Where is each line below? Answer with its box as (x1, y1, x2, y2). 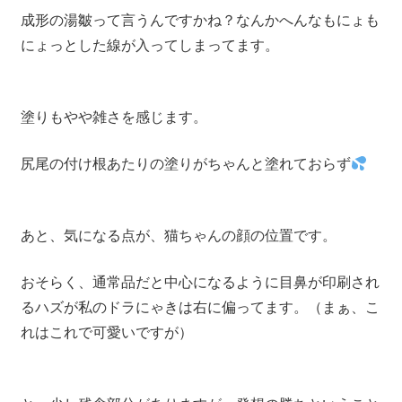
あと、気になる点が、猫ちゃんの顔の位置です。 (20, 228, 336, 244)
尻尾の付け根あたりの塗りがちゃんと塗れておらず (20, 156, 351, 172)
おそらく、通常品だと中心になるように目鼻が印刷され (20, 275, 380, 291)
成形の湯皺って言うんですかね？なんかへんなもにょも (20, 13, 380, 29)
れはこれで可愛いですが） (20, 325, 193, 341)
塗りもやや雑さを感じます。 (20, 109, 207, 126)
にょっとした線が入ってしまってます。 (20, 38, 279, 54)
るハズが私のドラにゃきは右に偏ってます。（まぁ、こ (20, 300, 380, 316)
